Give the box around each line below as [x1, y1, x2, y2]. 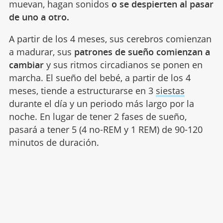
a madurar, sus [8, 46, 74, 58]
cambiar [8, 59, 44, 71]
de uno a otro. [8, 11, 69, 23]
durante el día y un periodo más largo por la [8, 98, 194, 110]
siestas [155, 85, 185, 97]
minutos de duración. [8, 136, 99, 149]
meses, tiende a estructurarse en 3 [8, 85, 156, 97]
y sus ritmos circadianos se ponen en [43, 59, 203, 71]
